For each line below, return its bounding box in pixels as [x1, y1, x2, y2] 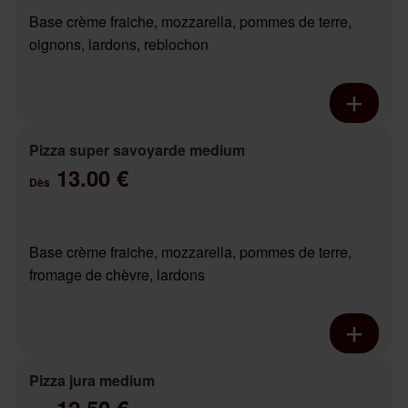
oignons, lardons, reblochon [29, 34, 209, 56]
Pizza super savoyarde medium [29, 139, 245, 161]
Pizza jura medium [29, 370, 155, 392]
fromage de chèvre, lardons [29, 264, 205, 286]
